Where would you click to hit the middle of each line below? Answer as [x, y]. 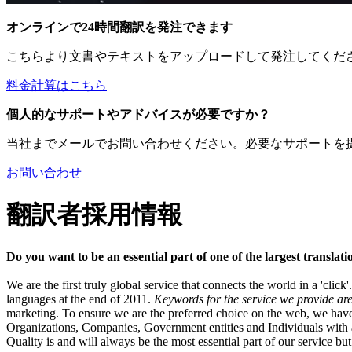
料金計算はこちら [57, 85]
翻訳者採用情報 [94, 215]
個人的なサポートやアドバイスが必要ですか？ [138, 114]
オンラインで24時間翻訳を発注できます [119, 27]
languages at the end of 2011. [80, 299]
